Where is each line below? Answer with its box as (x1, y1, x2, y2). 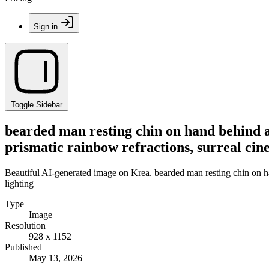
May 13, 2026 (29, 252, 82, 263)
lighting (5, 178, 34, 189)
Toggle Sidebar (11, 100, 62, 109)
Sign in (34, 22, 58, 31)
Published (5, 241, 42, 252)
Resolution (5, 220, 46, 231)
